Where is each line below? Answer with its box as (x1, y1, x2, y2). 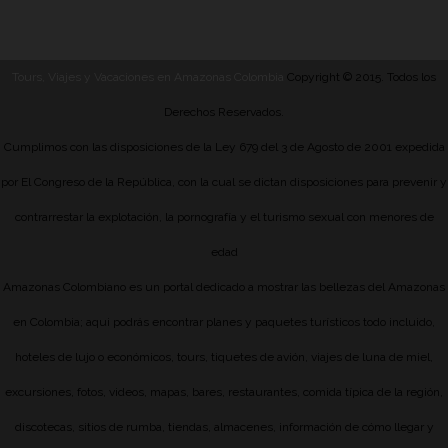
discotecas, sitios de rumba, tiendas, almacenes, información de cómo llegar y (14, 420, 434, 435)
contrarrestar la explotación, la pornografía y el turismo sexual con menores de (14, 210, 434, 225)
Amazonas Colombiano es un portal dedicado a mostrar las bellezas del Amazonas (3, 280, 445, 295)
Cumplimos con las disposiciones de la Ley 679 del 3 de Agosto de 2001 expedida (3, 140, 445, 155)
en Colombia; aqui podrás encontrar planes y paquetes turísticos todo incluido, (13, 315, 435, 330)
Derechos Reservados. (164, 105, 284, 120)
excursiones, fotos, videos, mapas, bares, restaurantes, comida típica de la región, (5, 385, 443, 400)
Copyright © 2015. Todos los (284, 70, 436, 85)
